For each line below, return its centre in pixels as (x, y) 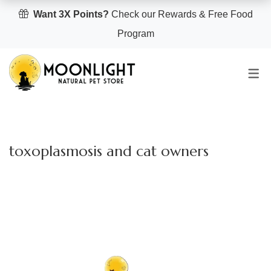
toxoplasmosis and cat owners (109, 151)
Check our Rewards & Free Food (181, 14)
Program (135, 34)
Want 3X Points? (71, 14)
